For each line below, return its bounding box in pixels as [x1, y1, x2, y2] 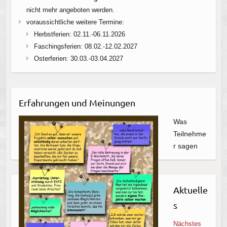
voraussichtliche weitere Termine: [26, 18, 124, 26]
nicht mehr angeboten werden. [26, 6, 115, 14]
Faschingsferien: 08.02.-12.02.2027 [33, 42, 137, 50]
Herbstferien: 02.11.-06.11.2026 [33, 30, 125, 38]
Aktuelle [173, 184, 208, 195]
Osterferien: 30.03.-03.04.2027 [33, 54, 123, 62]
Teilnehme [173, 129, 206, 138]
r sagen [173, 141, 198, 150]
